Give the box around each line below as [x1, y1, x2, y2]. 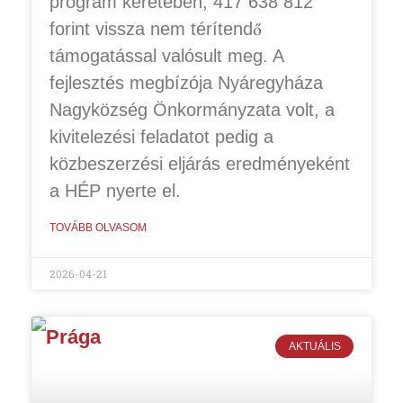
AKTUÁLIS [288, 340, 341, 354]
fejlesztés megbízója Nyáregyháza [49, 72, 323, 93]
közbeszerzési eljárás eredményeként [49, 153, 350, 174]
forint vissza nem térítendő [49, 18, 262, 39]
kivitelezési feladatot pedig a [49, 126, 273, 147]
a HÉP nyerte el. [49, 180, 186, 201]
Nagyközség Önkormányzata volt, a [49, 99, 335, 120]
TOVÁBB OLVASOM [49, 220, 147, 234]
